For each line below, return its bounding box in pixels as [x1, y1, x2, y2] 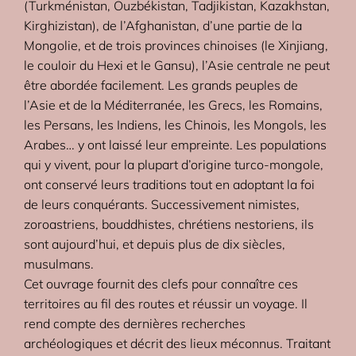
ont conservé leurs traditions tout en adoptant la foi [24, 176, 315, 193]
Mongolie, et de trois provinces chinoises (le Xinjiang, [24, 37, 329, 54]
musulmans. [24, 256, 95, 273]
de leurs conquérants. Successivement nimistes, [24, 196, 300, 213]
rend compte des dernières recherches [24, 315, 246, 332]
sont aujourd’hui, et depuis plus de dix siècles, [24, 236, 286, 253]
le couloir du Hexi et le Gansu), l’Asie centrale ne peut [24, 57, 331, 74]
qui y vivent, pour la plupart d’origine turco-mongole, [24, 157, 324, 173]
